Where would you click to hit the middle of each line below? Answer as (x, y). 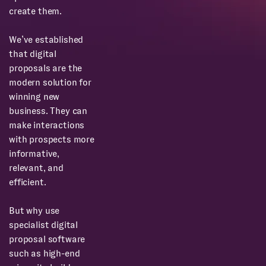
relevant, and (36, 168)
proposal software (47, 239)
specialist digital (44, 225)
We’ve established (46, 40)
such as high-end (45, 254)
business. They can (48, 111)
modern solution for (50, 83)
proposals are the (46, 68)
